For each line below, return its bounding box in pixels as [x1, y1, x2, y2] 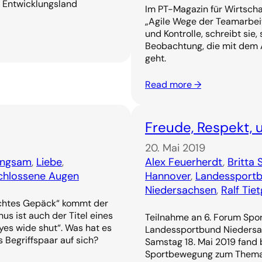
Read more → [145, 78, 201, 91]
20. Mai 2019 [145, 141, 205, 156]
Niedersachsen [145, 183, 216, 198]
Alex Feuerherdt [145, 155, 223, 170]
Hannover [145, 169, 191, 184]
